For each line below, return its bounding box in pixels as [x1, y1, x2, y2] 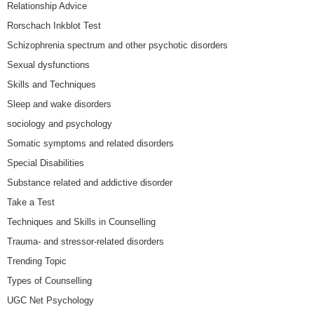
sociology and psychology [7, 118, 112, 129]
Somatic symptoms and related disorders [7, 137, 174, 149]
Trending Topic [7, 255, 67, 266]
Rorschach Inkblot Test [7, 20, 101, 31]
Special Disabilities [7, 157, 84, 168]
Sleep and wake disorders [7, 98, 111, 109]
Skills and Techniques [7, 78, 96, 90]
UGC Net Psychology [7, 294, 94, 306]
